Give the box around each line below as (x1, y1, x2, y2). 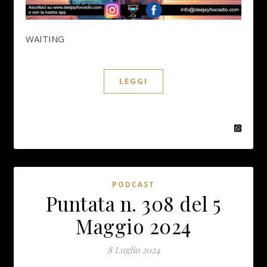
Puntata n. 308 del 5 (45, 190, 222, 217)
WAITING (34, 33, 64, 45)
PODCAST (112, 179, 155, 190)
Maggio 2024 (76, 213, 191, 240)
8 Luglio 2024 (107, 244, 160, 256)
